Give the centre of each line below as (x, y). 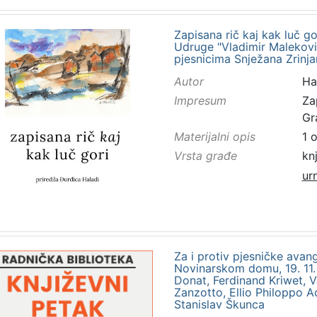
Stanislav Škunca (219, 304)
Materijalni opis (214, 137)
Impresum (200, 101)
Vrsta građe (205, 156)
